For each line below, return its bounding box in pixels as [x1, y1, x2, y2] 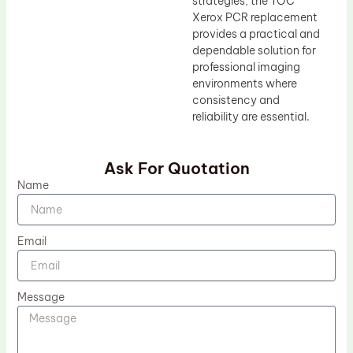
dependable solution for [192, 43, 316, 58]
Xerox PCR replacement [192, 9, 318, 24]
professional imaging [192, 59, 300, 74]
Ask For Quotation [103, 158, 250, 179]
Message [17, 290, 65, 305]
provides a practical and [192, 26, 320, 41]
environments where [192, 76, 297, 91]
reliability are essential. [192, 109, 310, 124]
